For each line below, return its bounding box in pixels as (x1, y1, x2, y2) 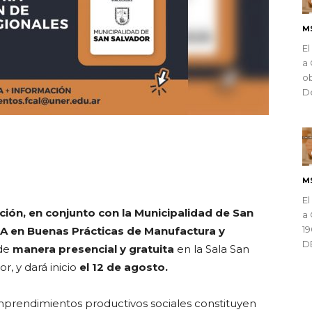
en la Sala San (174, 242, 249, 256)
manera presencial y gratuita (13, 242, 174, 256)
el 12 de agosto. (79, 260, 168, 274)
